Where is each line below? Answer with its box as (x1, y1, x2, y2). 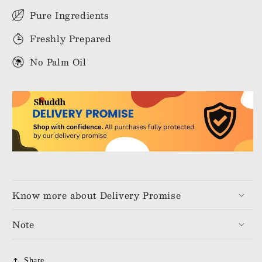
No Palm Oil (30, 54, 87, 69)
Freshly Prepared (30, 31, 112, 46)
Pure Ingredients (30, 8, 109, 22)
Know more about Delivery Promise (12, 187, 181, 202)
